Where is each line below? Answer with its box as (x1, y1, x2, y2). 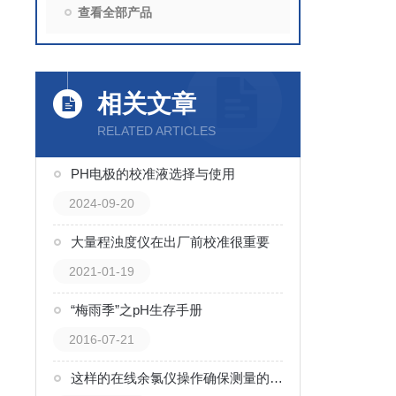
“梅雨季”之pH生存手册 (71, 302, 202, 317)
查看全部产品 (78, 5, 152, 19)
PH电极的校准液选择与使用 (71, 166, 235, 181)
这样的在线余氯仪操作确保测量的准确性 (270, 370, 283, 385)
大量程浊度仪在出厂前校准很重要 (71, 234, 270, 249)
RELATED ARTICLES (97, 124, 216, 138)
